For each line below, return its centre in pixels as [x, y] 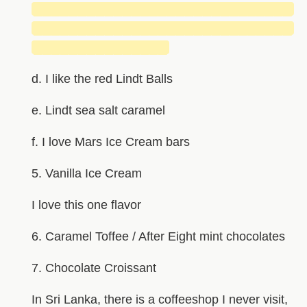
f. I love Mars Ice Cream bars [110, 142]
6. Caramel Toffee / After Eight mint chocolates [158, 236]
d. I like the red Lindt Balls [102, 78]
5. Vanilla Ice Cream [86, 173]
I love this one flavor [86, 205]
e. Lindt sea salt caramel [98, 110]
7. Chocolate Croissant [94, 268]
